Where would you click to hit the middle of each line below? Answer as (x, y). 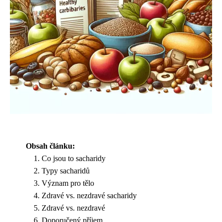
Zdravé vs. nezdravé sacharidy (89, 195)
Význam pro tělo (68, 183)
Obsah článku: (50, 146)
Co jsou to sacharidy (74, 158)
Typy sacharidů (66, 171)
